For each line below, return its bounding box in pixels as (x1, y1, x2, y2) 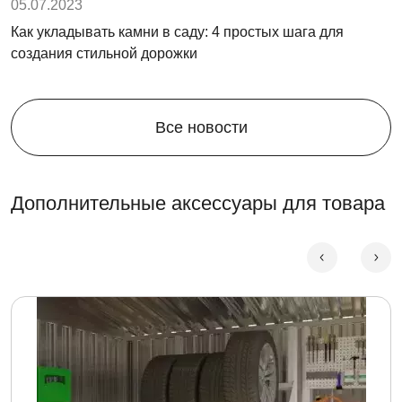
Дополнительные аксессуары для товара (11, 191, 385, 214)
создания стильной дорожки (11, 45, 197, 61)
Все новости (154, 118, 248, 136)
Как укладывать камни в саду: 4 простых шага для (11, 23, 344, 39)
